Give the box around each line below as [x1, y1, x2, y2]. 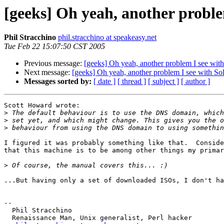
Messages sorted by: [24, 77, 91, 86]
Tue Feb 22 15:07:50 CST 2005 [4, 42, 105, 51]
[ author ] [181, 77, 210, 86]
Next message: [24, 68, 72, 77]
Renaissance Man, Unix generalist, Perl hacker [4, 214, 12, 222]
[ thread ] [117, 77, 146, 86]
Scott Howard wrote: [4, 101, 80, 109]
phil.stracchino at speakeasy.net [58, 33, 156, 42]
